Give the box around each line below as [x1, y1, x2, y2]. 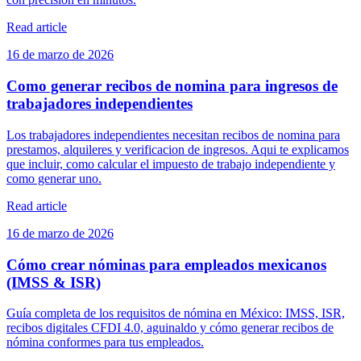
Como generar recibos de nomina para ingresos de [6, 77, 338, 95]
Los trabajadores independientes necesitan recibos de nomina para [6, 127, 340, 142]
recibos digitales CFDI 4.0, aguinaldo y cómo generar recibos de [6, 321, 334, 335]
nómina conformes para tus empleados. [6, 335, 204, 350]
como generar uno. [6, 171, 102, 185]
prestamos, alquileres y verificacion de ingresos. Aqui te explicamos [6, 142, 349, 156]
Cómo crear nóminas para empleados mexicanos [6, 255, 326, 273]
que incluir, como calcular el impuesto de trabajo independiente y [6, 156, 335, 171]
